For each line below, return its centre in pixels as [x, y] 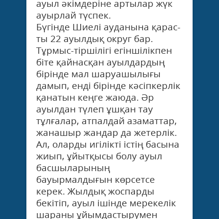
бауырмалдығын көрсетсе [96, 179]
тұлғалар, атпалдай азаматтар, [107, 120]
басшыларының [73, 167]
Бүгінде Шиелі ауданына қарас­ [108, 27]
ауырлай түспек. [74, 15]
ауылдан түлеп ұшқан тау [95, 109]
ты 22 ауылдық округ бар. [95, 38]
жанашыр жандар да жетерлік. [107, 132]
